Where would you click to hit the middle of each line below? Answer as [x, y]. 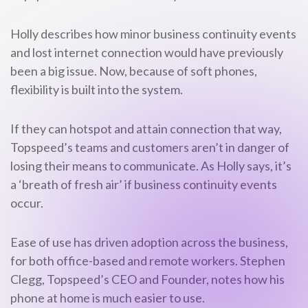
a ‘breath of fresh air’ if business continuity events [144, 184]
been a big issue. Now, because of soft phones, [134, 71]
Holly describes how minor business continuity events [153, 34]
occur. [27, 203]
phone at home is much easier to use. [108, 298]
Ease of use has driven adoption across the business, [149, 242]
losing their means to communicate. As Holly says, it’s [151, 166]
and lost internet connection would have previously [147, 52]
